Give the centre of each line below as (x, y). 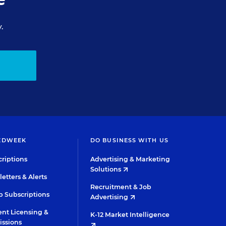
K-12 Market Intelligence (130, 215)
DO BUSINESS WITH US (129, 140)
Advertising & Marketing (130, 159)
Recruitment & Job (121, 187)
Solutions (106, 169)
